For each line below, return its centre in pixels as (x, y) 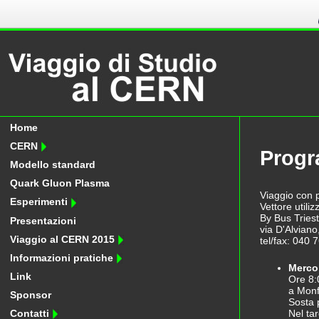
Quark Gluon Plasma (60, 183)
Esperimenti (41, 202)
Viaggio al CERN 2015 (64, 239)
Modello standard (53, 165)
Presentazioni (43, 220)
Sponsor (31, 295)
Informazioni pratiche (63, 257)
